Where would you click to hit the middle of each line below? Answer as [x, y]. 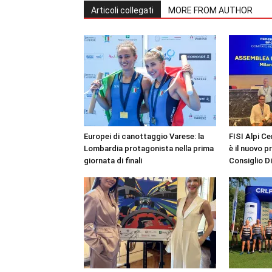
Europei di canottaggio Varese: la [144, 136]
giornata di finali [113, 161]
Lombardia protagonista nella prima [149, 148]
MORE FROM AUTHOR [210, 10]
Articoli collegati [122, 10]
